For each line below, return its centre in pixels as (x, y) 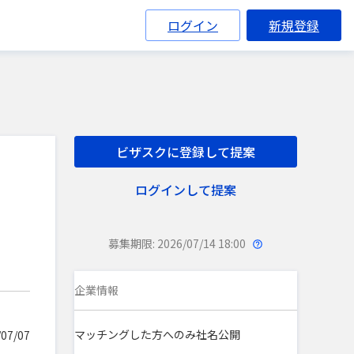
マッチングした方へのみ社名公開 (157, 334)
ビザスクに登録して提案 (186, 152)
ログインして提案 (186, 190)
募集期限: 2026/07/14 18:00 (178, 243)
